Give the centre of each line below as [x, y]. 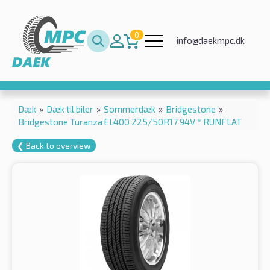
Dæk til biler [70, 109]
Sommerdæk [130, 109]
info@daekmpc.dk [210, 40]
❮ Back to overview [54, 145]
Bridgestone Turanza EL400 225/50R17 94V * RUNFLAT [130, 121]
